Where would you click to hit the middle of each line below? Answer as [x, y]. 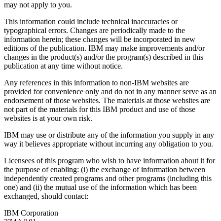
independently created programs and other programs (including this [108, 178]
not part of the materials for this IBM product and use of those [100, 109]
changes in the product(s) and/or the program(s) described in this [104, 57]
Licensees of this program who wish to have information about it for [110, 160]
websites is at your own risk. [48, 118]
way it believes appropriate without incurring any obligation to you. [109, 144]
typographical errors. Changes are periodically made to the [94, 30]
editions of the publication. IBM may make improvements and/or [104, 48]
